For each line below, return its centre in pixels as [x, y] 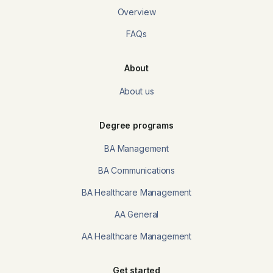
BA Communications [136, 170]
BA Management [136, 148]
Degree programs [136, 125]
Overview [136, 12]
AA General [136, 214]
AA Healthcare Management [136, 236]
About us [136, 91]
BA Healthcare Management [136, 192]
